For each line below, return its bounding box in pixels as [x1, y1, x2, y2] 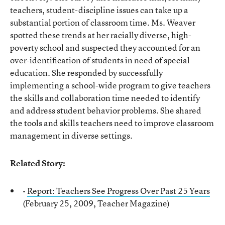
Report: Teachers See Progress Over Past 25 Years [27, 185, 210, 196]
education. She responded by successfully [10, 67, 163, 78]
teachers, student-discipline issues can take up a [10, 4, 188, 16]
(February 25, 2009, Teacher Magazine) [23, 197, 170, 209]
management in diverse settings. [10, 130, 133, 141]
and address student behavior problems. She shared [10, 104, 201, 116]
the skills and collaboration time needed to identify [10, 92, 200, 103]
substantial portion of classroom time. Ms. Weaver [10, 17, 195, 28]
